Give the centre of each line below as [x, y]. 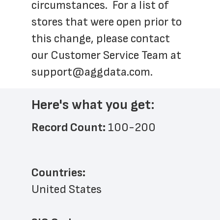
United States [67, 189]
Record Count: [70, 127]
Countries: [58, 173]
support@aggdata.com [91, 72]
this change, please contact [101, 39]
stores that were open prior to [107, 22]
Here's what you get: [93, 105]
